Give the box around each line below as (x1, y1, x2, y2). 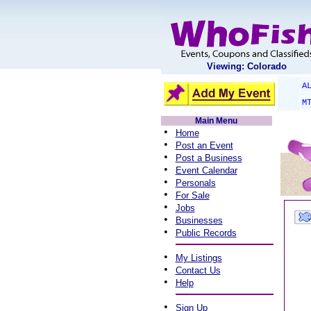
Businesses (175, 215, 223, 226)
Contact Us (175, 265, 221, 276)
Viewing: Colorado (207, 61, 287, 72)
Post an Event (175, 140, 233, 151)
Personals (175, 178, 216, 188)
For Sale (175, 190, 210, 201)
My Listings (175, 253, 222, 263)
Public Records (175, 228, 237, 238)
